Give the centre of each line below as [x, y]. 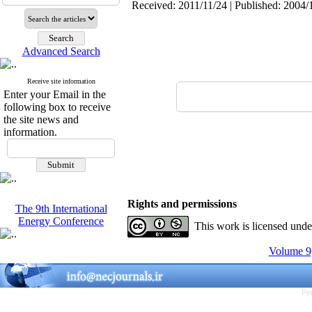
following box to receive [57, 107]
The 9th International [61, 209]
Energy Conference [61, 221]
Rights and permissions [182, 204]
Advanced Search [61, 51]
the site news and [41, 119]
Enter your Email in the [55, 94]
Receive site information [61, 81]
